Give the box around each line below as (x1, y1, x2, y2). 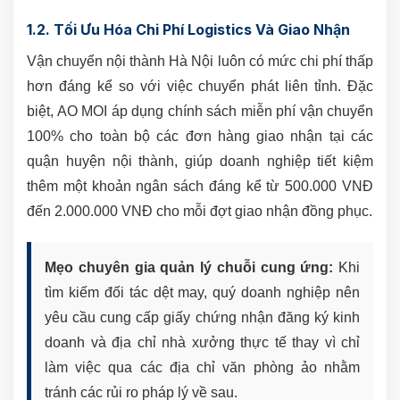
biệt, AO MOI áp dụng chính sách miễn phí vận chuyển (27, 104, 373, 120)
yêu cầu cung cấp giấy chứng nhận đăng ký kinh (45, 310, 360, 326)
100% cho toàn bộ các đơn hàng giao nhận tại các (27, 129, 373, 145)
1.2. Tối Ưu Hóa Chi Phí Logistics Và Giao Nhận (27, 21, 350, 39)
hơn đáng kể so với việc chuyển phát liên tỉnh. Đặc (27, 79, 373, 95)
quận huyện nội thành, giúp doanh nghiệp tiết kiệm (27, 154, 373, 170)
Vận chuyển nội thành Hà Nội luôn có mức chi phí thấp (27, 54, 373, 70)
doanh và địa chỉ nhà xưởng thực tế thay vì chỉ (45, 335, 360, 351)
